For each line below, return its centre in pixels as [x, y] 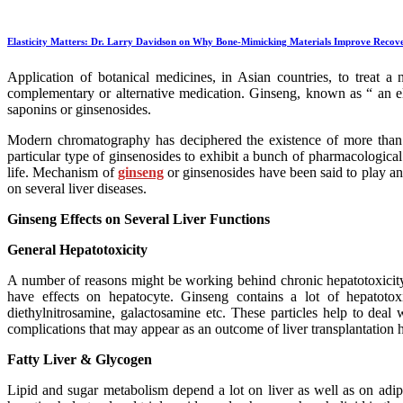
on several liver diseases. [77, 188]
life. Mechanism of [63, 172]
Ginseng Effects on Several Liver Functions [139, 219]
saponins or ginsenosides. [79, 109]
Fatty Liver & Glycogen [80, 359]
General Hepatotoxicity [77, 249]
